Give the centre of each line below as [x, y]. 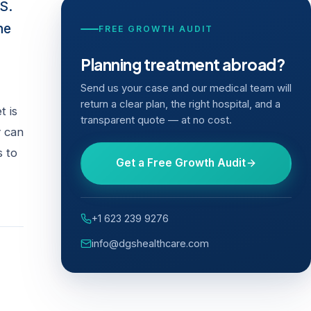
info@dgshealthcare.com [150, 243]
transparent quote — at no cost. [156, 120]
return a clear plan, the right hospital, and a [180, 104]
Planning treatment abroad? [183, 64]
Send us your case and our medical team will [186, 88]
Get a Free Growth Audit [180, 163]
